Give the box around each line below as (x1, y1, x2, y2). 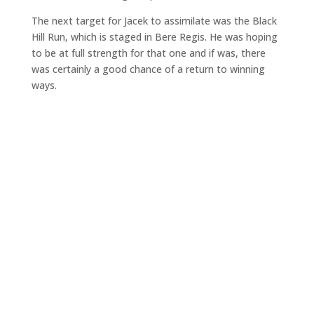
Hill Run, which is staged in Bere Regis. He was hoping (31, 30, 278, 44)
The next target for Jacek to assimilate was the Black (31, 14, 277, 28)
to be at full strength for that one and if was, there (31, 46, 266, 60)
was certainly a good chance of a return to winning (31, 62, 265, 76)
